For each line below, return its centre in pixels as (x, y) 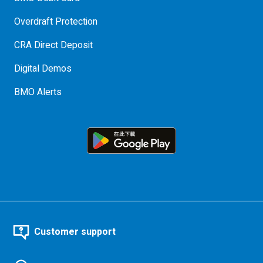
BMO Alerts (38, 92)
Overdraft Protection (56, 22)
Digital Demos (43, 69)
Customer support (75, 232)
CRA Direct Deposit (53, 45)
